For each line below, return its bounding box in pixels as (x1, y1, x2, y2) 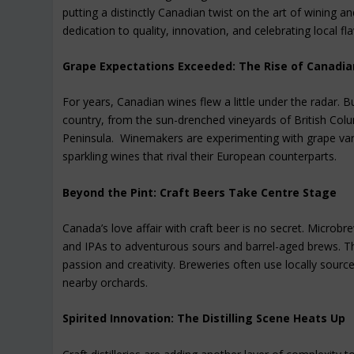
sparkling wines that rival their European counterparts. (62, 149, 337, 164)
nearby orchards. (62, 275, 149, 291)
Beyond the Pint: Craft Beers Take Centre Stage (62, 184, 337, 200)
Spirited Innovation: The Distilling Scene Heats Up (62, 311, 346, 326)
